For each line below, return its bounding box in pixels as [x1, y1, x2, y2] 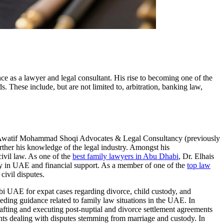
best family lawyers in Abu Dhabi [72, 151, 178, 160]
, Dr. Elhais [178, 151, 214, 160]
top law [187, 160, 210, 169]
